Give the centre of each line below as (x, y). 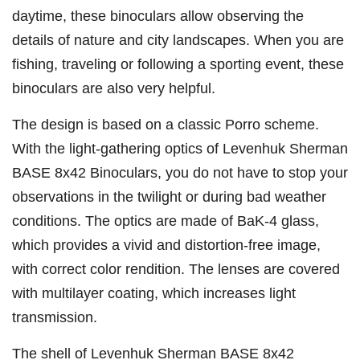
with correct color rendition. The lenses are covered (176, 269)
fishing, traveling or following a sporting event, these (178, 64)
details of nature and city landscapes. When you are (178, 40)
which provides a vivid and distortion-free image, (166, 245)
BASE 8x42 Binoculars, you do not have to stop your (180, 172)
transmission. (55, 317)
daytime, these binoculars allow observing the (158, 16)
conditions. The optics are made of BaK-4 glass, (166, 221)
